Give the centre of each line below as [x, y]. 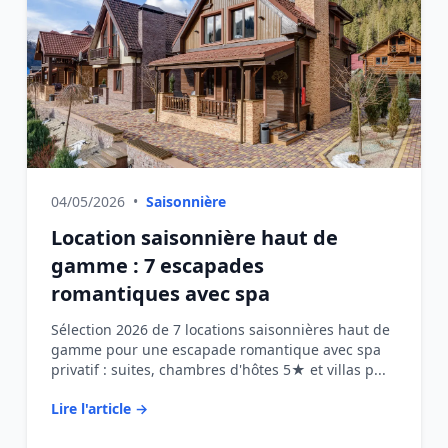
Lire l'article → [99, 408]
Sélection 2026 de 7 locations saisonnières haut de [220, 329]
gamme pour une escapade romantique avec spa [215, 349]
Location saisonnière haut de [194, 237]
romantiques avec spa [160, 293]
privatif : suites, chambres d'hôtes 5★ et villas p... [218, 369]
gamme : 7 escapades [157, 265]
